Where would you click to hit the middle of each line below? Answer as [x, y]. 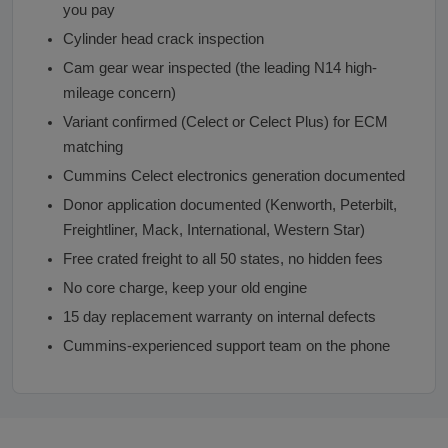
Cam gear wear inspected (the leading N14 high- [220, 67]
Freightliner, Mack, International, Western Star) [214, 229]
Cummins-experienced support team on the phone [226, 345]
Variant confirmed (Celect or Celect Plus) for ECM [225, 121]
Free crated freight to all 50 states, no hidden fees [223, 258]
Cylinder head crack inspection [163, 38]
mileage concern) [119, 92]
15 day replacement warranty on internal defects [219, 316]
